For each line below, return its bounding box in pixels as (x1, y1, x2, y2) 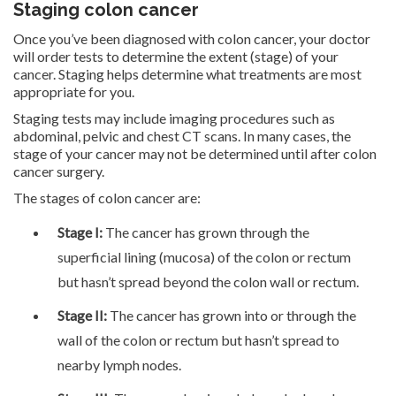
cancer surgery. (13, 162, 104, 179)
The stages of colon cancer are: (13, 188, 201, 206)
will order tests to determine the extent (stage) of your (13, 47, 339, 65)
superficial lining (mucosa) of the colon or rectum (57, 247, 351, 265)
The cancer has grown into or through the (107, 306, 356, 324)
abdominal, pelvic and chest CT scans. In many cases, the (13, 126, 351, 144)
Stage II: (57, 306, 107, 324)
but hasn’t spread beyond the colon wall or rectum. (57, 272, 359, 290)
